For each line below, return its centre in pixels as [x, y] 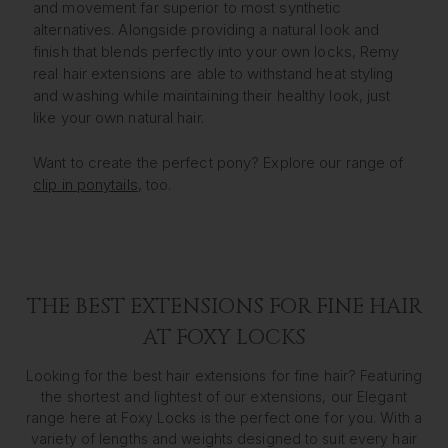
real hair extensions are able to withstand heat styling [213, 74]
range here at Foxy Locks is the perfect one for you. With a [224, 417]
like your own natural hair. [118, 118]
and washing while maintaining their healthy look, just [212, 96]
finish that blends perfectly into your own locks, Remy [216, 52]
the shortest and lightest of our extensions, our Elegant [224, 396]
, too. [154, 184]
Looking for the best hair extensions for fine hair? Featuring [224, 375]
